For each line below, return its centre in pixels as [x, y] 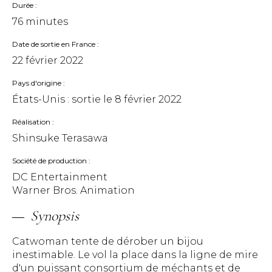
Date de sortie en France [54, 44]
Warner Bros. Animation [73, 190]
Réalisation [31, 122]
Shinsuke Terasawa [60, 138]
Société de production [49, 161]
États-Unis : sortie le [63, 99]
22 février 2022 [48, 60]
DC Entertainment [60, 177]
